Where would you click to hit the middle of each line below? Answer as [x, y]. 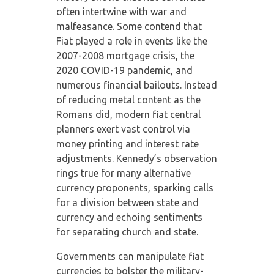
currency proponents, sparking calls [135, 187]
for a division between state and [127, 202]
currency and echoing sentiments [129, 217]
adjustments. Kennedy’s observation [136, 158]
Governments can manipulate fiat [130, 256]
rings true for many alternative [123, 173]
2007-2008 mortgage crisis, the [125, 55]
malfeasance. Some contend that [129, 26]
